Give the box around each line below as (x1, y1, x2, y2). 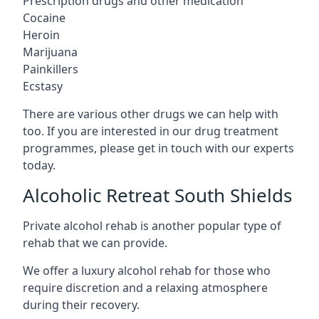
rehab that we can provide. (23, 234, 167, 251)
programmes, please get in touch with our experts (23, 140, 294, 156)
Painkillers (23, 61, 78, 77)
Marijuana (23, 43, 78, 60)
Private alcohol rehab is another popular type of (23, 217, 281, 234)
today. (23, 157, 56, 173)
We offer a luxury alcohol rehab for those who (23, 262, 271, 278)
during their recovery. (23, 296, 140, 313)
